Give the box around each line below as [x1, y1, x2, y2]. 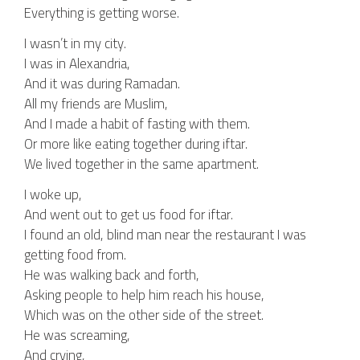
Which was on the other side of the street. [24, 302, 264, 328]
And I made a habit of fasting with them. [24, 111, 250, 137]
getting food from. [24, 242, 126, 268]
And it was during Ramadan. [24, 71, 180, 96]
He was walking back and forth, [24, 262, 199, 288]
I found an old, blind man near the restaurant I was [24, 222, 306, 247]
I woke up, [24, 182, 82, 207]
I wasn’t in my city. [24, 31, 126, 56]
